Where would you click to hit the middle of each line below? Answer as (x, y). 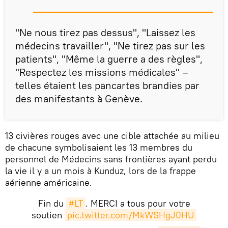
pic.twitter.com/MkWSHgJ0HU (131, 215)
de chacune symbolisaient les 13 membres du (99, 148)
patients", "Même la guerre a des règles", (109, 59)
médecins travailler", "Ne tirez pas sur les (110, 46)
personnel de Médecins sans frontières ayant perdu (111, 159)
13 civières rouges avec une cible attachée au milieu (112, 136)
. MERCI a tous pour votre (138, 204)
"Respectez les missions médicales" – (102, 72)
